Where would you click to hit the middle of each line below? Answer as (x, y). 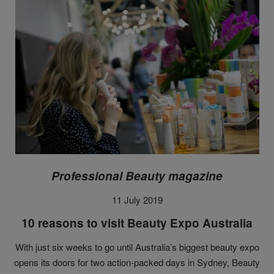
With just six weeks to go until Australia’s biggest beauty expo (137, 247)
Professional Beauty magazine (137, 176)
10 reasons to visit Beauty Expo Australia (137, 223)
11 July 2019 (137, 200)
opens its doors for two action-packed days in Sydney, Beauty (137, 262)
